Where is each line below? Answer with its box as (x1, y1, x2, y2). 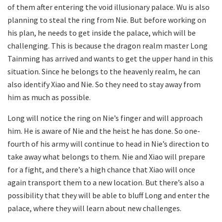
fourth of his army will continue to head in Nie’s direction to (7, 138, 209, 149)
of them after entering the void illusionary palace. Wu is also (7, 1, 210, 12)
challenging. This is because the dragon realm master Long (7, 40, 208, 51)
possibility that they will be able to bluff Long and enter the (7, 190, 210, 200)
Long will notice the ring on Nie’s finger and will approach (7, 112, 203, 123)
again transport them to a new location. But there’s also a (7, 177, 204, 187)
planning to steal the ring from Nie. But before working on (7, 14, 206, 25)
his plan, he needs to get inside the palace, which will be (7, 27, 196, 38)
